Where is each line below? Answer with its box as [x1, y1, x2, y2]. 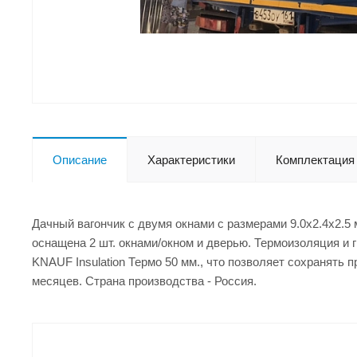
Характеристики [147, 152, 235, 167]
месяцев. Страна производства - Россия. [32, 273, 257, 288]
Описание [53, 152, 107, 167]
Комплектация [276, 152, 355, 167]
